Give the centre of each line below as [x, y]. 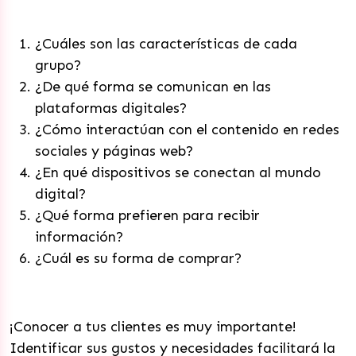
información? [79, 237]
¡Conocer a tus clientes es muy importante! [153, 327]
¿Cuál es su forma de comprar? [138, 258]
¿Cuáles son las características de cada [166, 44]
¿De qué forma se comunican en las [153, 87]
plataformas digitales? [111, 108]
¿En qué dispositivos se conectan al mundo [178, 172]
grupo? [58, 65]
